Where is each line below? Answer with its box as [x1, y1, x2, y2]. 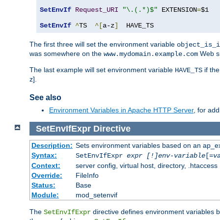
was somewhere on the [29, 49, 104, 57]
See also [29, 93, 61, 102]
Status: [31, 181, 55, 190]
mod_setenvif [75, 191, 117, 199]
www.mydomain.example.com [104, 50, 198, 58]
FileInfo [75, 171, 99, 180]
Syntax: [31, 151, 57, 160]
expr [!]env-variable [126, 152, 205, 160]
